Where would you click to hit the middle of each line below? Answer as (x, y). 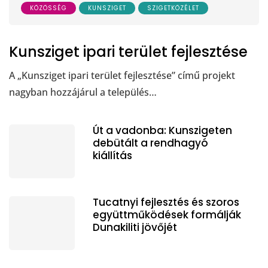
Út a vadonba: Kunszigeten (162, 130)
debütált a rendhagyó (150, 143)
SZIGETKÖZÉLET (173, 8)
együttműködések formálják (167, 214)
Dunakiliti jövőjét (135, 227)
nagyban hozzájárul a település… (83, 92)
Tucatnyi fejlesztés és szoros (166, 202)
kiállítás (112, 155)
